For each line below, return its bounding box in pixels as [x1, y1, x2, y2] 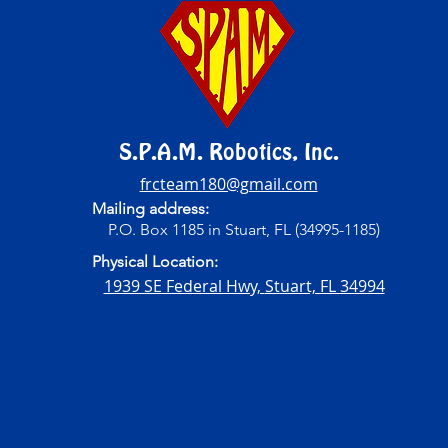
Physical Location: [92, 251, 219, 271]
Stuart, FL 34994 [264, 274, 385, 297]
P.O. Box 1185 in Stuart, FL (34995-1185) [108, 219, 381, 239]
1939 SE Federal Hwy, [103, 274, 265, 297]
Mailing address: [92, 198, 210, 218]
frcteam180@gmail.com [139, 172, 318, 195]
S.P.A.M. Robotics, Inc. [118, 137, 339, 165]
